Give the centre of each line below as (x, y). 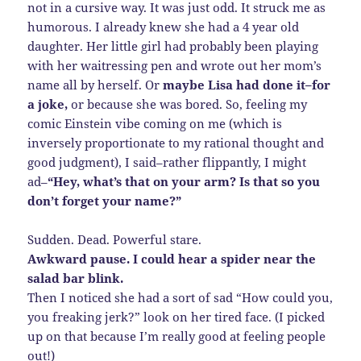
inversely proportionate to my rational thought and (176, 142)
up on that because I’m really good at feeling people (177, 336)
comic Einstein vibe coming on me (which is (155, 123)
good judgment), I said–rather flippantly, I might (167, 162)
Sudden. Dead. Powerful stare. (115, 239)
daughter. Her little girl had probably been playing (173, 46)
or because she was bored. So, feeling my (188, 104)
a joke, (48, 104)
